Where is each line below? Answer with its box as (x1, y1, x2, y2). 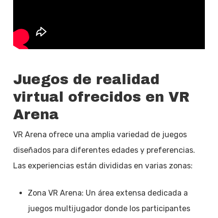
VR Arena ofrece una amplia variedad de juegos (13, 129, 187, 139)
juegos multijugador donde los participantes (27, 203, 190, 213)
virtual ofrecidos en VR (13, 89, 189, 105)
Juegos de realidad (13, 72, 160, 87)
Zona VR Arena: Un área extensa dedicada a (27, 188, 188, 198)
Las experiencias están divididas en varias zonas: (13, 161, 193, 170)
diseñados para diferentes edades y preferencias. (13, 145, 195, 155)
